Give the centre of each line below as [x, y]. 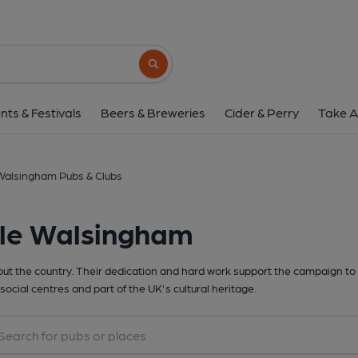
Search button [177, 71]
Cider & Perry [262, 112]
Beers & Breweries [153, 112]
